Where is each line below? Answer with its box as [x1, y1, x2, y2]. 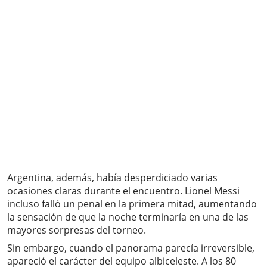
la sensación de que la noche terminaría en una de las [7, 210, 249, 224]
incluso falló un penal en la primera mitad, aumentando [7, 197, 257, 211]
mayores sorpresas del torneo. [7, 223, 146, 237]
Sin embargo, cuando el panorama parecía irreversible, [7, 241, 254, 255]
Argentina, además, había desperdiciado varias [7, 171, 218, 185]
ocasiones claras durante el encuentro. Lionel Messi [7, 184, 240, 198]
